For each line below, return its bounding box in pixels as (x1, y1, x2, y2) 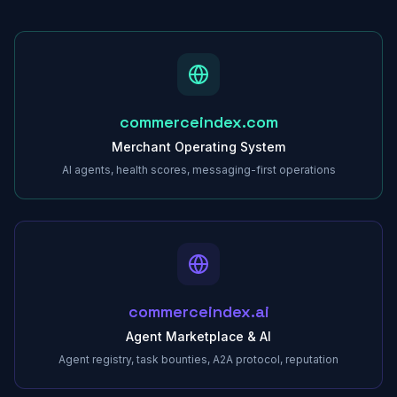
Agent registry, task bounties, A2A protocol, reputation (58, 353, 339, 366)
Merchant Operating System (112, 139, 285, 154)
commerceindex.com (119, 112, 278, 132)
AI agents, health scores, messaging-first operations (61, 163, 336, 176)
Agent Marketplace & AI (126, 329, 271, 344)
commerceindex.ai (128, 301, 269, 322)
